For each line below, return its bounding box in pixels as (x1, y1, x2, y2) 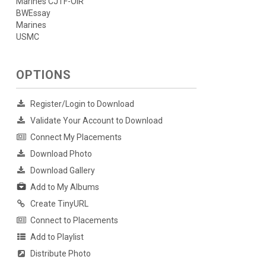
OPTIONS (15, 68, 71, 83)
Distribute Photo (30, 249, 91, 259)
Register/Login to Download (30, 99, 134, 109)
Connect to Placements (30, 216, 118, 226)
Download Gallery (30, 166, 95, 176)
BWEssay (15, 8, 50, 18)
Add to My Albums (30, 182, 99, 192)
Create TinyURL (30, 199, 88, 209)
